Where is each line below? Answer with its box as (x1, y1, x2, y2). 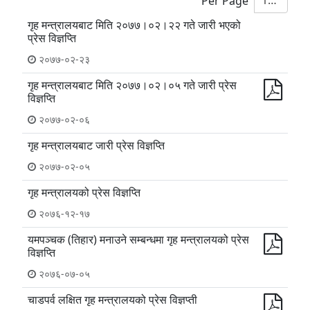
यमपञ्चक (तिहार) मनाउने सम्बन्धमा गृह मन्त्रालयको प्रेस (28, 232, 249, 247)
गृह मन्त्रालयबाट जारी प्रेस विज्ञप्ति (28, 138, 165, 153)
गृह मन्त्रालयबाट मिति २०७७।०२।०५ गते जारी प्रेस (28, 77, 237, 93)
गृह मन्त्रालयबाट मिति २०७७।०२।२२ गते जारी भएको (28, 17, 241, 33)
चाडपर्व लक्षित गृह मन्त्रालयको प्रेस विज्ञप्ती (28, 292, 197, 307)
